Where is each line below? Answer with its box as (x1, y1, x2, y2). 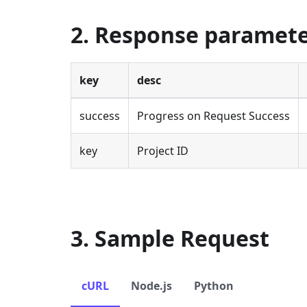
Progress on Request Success (137, 108, 290, 123)
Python (194, 278, 234, 293)
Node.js (131, 278, 172, 293)
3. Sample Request (71, 223, 269, 253)
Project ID (137, 143, 188, 158)
